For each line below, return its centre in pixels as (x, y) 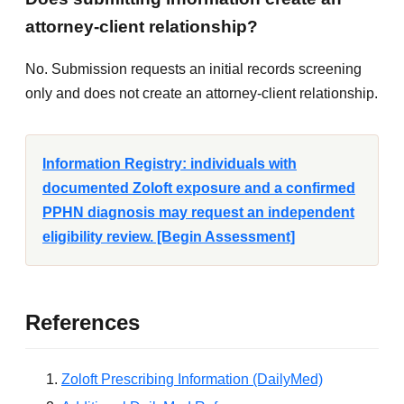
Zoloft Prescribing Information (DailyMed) (192, 379)
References (83, 323)
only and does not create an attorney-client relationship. (202, 94)
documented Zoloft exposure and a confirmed (199, 188)
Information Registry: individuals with (170, 164)
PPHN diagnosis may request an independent (198, 213)
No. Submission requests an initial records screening (193, 69)
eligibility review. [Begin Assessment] (169, 237)
